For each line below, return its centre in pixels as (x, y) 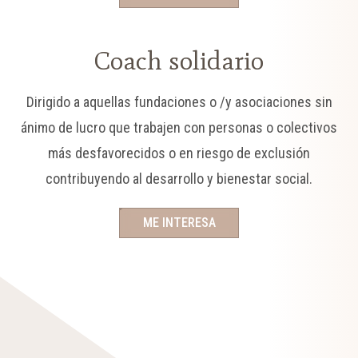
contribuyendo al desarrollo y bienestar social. (179, 179)
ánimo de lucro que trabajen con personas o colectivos (179, 127)
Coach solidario (179, 60)
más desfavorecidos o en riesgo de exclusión (179, 153)
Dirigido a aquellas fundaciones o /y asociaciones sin (179, 102)
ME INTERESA (179, 223)
